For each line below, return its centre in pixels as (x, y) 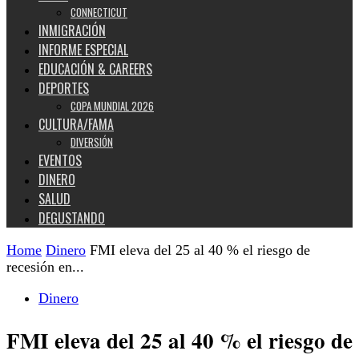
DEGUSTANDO (72, 218)
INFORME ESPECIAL (83, 50)
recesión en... (45, 267)
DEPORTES (64, 88)
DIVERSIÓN (92, 142)
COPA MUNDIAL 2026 (112, 106)
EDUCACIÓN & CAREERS (95, 69)
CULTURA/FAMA (76, 124)
